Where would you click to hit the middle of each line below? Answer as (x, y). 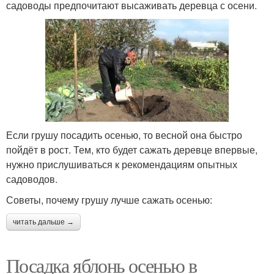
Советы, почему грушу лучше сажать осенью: (109, 200)
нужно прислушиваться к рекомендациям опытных (122, 165)
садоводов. (32, 179)
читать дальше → (43, 222)
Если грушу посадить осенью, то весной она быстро (124, 135)
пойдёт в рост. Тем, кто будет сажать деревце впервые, (132, 150)
